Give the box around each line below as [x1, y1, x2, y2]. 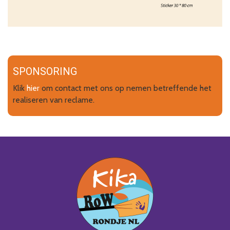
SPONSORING [13, 65, 77, 78]
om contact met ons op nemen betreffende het [40, 83, 212, 93]
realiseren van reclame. [13, 94, 94, 105]
